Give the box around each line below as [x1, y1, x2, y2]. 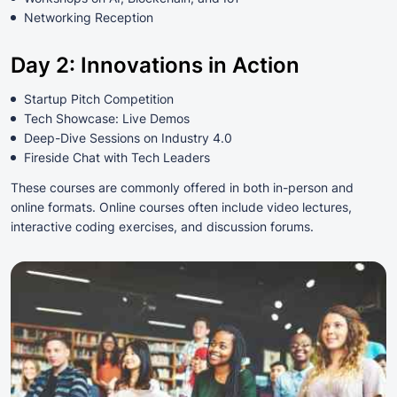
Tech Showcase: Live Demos [24, 110, 190, 126]
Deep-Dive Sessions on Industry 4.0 [24, 129, 232, 145]
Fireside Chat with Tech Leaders [24, 149, 210, 165]
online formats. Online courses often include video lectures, [11, 198, 352, 214]
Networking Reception [24, 9, 153, 25]
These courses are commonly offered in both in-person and [11, 179, 354, 195]
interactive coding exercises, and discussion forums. [11, 218, 314, 234]
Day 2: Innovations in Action [11, 51, 300, 78]
